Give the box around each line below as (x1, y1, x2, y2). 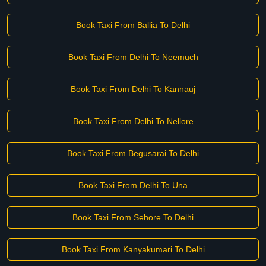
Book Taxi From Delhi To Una (78, 180, 188, 190)
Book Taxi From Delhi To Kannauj (71, 84, 195, 94)
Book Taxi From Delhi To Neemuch (68, 52, 198, 62)
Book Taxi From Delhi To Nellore (72, 116, 194, 126)
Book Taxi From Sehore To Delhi (72, 213, 194, 222)
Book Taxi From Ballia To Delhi (76, 20, 190, 30)
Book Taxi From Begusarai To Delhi (67, 148, 199, 158)
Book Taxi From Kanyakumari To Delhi (61, 245, 205, 254)
